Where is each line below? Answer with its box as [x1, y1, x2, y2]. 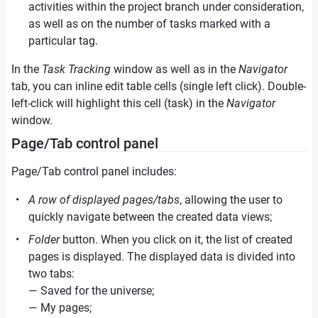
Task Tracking [42, 62, 111, 76]
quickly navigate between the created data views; [28, 210, 272, 224]
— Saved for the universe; [28, 284, 154, 297]
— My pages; [28, 301, 92, 314]
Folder [28, 233, 60, 246]
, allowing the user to [180, 193, 283, 207]
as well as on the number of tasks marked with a [28, 17, 270, 31]
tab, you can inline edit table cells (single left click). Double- [11, 79, 306, 93]
